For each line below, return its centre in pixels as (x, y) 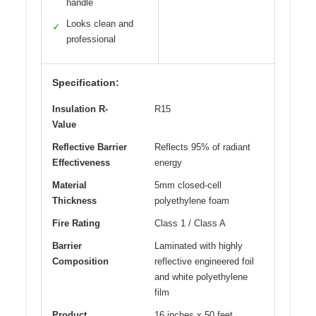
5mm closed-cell (188, 186)
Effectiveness (81, 163)
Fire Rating (76, 224)
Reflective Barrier (90, 147)
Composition (80, 262)
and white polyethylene (201, 277)
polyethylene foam (192, 201)
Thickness (74, 201)
